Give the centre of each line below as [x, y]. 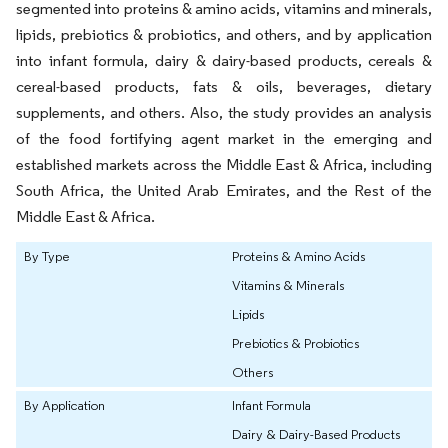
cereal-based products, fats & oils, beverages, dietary [224, 86]
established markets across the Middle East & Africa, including [224, 164]
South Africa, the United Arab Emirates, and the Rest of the [224, 190]
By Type [47, 255]
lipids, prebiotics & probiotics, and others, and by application [224, 34]
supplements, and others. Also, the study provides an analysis [224, 112]
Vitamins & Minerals [288, 284]
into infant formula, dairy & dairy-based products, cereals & [224, 60]
